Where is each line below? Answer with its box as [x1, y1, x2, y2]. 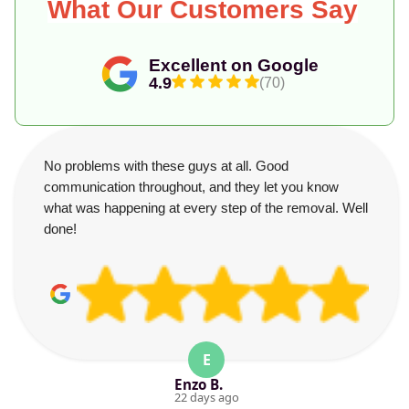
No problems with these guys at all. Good [44, 158, 288, 173]
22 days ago [173, 389, 239, 405]
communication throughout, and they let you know [44, 179, 339, 194]
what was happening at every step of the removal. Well [44, 200, 368, 215]
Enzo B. [173, 375, 223, 393]
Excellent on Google [149, 56, 319, 75]
